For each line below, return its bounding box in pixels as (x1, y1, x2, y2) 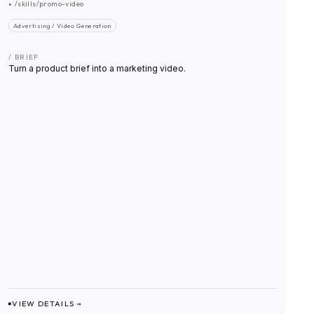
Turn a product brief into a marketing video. (8, 63, 186, 74)
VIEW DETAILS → (12, 299, 83, 309)
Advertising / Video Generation (13, 22, 111, 30)
